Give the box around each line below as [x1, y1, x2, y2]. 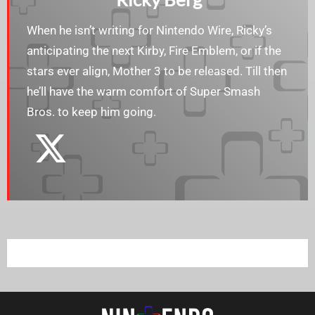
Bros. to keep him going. [27, 105, 156, 120]
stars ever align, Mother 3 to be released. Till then [27, 64, 287, 79]
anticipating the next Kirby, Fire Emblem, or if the [27, 44, 281, 58]
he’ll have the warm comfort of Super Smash [27, 84, 260, 99]
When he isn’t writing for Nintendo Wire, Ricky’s [27, 23, 272, 38]
